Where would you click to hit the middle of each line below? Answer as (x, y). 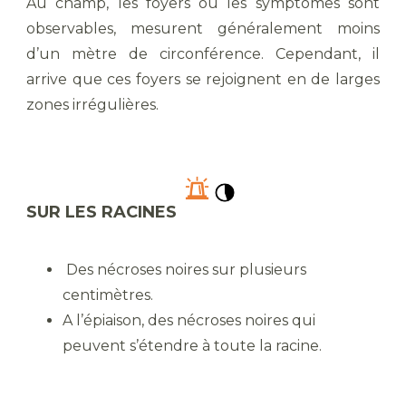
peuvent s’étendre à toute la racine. (192, 346)
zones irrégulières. (94, 105)
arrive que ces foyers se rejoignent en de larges (203, 79)
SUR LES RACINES (104, 212)
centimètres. (108, 295)
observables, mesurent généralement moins (203, 29)
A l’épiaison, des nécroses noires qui (189, 320)
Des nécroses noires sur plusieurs (184, 270)
